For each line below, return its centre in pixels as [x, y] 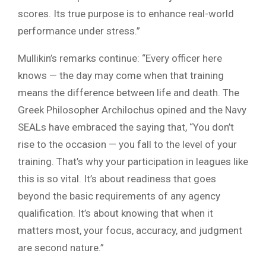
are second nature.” [61, 248]
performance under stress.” [79, 31]
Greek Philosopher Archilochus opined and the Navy [132, 110]
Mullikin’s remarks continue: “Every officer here [120, 58]
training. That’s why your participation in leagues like [133, 162]
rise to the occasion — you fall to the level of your [127, 145]
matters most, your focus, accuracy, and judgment [130, 231]
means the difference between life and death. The [129, 93]
